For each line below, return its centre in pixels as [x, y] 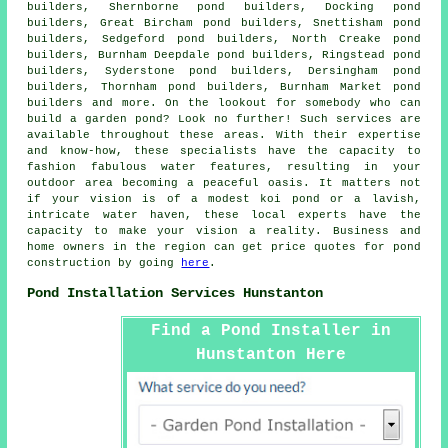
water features [213, 167]
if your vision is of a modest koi [159, 199]
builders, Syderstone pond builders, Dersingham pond [224, 71]
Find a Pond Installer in [270, 330]
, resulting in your [343, 167]
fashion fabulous [94, 167]
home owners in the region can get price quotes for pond [224, 247]
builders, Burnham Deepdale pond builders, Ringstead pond [224, 55]
